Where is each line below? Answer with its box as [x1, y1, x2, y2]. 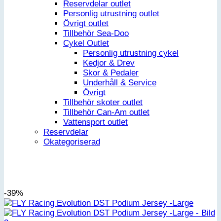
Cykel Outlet [63, 38, 109, 48]
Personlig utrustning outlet [63, 9, 159, 19]
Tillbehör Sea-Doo [63, 29, 129, 38]
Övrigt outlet [63, 19, 109, 29]
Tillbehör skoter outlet [63, 98, 143, 108]
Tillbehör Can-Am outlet [63, 108, 149, 117]
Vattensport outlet [63, 117, 128, 127]
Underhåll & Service [83, 78, 156, 88]
